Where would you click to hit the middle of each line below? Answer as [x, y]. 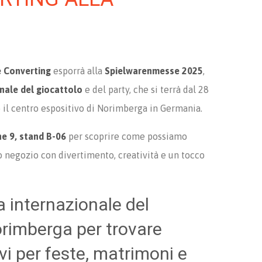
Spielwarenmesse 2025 [154, 71]
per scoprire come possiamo [128, 136]
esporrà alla [78, 71]
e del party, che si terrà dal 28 [146, 89]
